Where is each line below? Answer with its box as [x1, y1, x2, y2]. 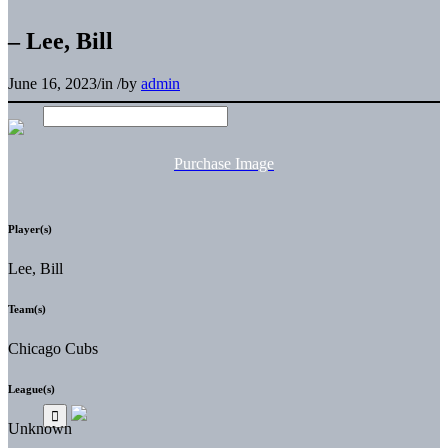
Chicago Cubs [8, 339, 98, 357]
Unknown [8, 419, 72, 437]
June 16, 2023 [8, 74, 97, 92]
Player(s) [8, 222, 52, 235]
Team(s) [8, 302, 46, 315]
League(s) [8, 382, 55, 395]
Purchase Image [174, 154, 274, 172]
